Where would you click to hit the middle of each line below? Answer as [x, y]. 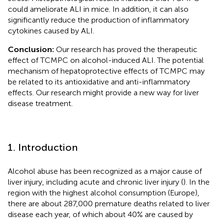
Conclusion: [32, 49]
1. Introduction [43, 147]
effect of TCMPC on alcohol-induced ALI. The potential [106, 60]
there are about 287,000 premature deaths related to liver [109, 203]
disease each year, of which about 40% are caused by [100, 214]
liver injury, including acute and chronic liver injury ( [96, 182]
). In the [196, 182]
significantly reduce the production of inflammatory [98, 20]
